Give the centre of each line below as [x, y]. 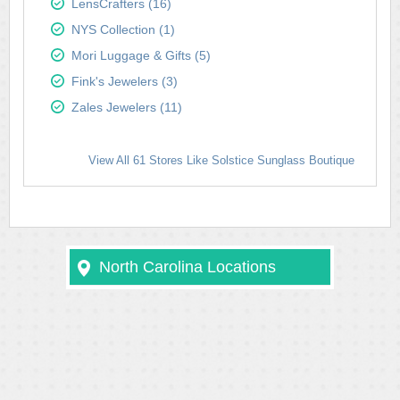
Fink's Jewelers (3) [125, 81]
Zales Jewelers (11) [127, 107]
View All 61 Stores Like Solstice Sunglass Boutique [221, 160]
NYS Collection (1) [123, 29]
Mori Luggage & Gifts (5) [141, 55]
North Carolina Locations [187, 267]
